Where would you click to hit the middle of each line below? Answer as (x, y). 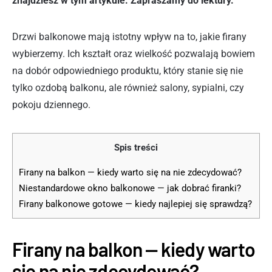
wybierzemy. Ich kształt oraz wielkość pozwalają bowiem (134, 53)
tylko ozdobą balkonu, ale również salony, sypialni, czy (128, 87)
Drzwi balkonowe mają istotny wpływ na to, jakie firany (129, 36)
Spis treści (136, 147)
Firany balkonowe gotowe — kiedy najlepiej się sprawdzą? (135, 204)
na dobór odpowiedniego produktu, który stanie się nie (127, 70)
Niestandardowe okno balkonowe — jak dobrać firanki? (130, 188)
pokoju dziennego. (51, 104)
